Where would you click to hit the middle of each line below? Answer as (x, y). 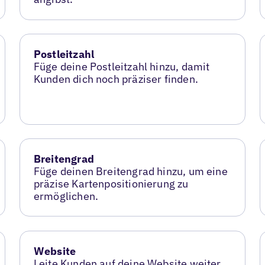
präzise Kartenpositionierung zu (111, 184)
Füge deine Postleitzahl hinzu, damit (122, 67)
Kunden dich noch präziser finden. (116, 79)
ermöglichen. (66, 196)
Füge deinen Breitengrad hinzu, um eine (130, 172)
